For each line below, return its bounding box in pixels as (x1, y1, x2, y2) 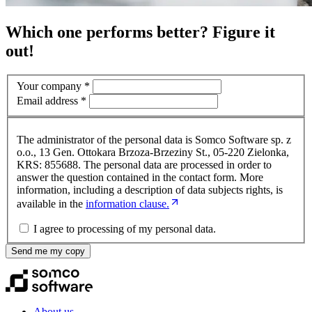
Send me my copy (11, 245, 85, 256)
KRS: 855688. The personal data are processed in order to (17, 158, 272, 171)
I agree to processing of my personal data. (33, 222, 216, 235)
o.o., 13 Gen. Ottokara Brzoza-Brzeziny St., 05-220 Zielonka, (17, 146, 289, 158)
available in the (17, 197, 86, 210)
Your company (17, 80, 84, 93)
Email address (17, 95, 81, 107)
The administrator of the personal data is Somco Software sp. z (17, 133, 291, 146)
